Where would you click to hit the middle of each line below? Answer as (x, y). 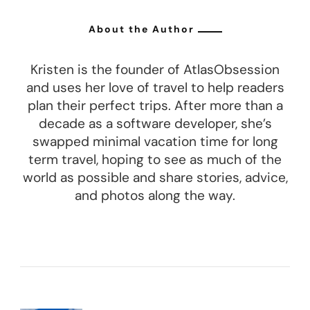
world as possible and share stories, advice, (155, 178)
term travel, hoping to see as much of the (155, 160)
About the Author (141, 29)
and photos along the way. (155, 196)
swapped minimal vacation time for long (155, 142)
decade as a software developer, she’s (155, 124)
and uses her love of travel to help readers (155, 88)
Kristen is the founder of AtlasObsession (155, 70)
